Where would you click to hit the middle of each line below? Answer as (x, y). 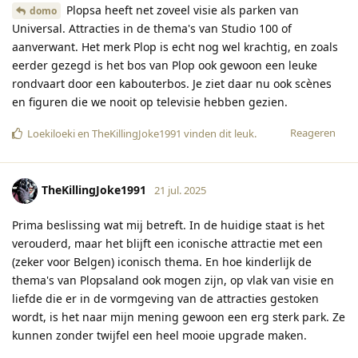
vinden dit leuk (218, 133)
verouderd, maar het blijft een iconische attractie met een (167, 243)
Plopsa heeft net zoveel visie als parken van (181, 10)
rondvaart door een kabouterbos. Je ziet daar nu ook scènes (172, 83)
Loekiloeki (51, 133)
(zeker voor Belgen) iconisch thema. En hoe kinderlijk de (162, 261)
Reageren (313, 132)
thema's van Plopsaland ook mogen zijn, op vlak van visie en (173, 280)
